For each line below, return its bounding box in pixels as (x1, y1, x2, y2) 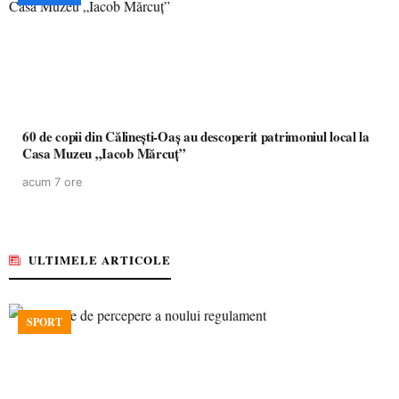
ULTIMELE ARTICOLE (28, 251, 171, 268)
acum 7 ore (22, 175, 82, 189)
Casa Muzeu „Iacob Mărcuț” (22, 143, 186, 163)
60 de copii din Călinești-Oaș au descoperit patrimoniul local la (22, 126, 370, 146)
